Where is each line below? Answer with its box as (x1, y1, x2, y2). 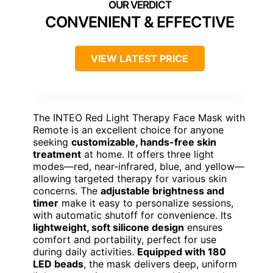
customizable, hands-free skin (71, 135, 216, 148)
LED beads (33, 257, 83, 270)
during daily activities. (33, 245, 137, 258)
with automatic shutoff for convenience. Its (33, 208, 232, 221)
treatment (33, 147, 81, 160)
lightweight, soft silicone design (33, 221, 184, 233)
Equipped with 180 (137, 245, 226, 258)
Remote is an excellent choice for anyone (33, 123, 224, 136)
